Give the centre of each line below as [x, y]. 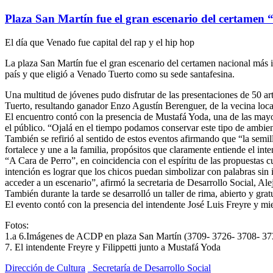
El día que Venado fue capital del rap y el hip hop [100, 42]
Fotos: [17, 225]
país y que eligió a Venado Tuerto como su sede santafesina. [120, 74]
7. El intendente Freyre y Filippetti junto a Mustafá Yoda [113, 247]
